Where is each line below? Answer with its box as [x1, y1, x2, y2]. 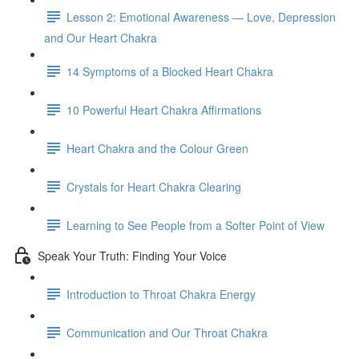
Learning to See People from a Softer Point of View [67, 216, 325, 233]
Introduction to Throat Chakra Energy [67, 285, 256, 302]
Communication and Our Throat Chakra [67, 324, 268, 341]
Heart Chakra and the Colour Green [67, 139, 248, 156]
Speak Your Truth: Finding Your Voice [38, 247, 227, 264]
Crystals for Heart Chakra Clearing [67, 178, 241, 195]
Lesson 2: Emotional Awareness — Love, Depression [67, 8, 336, 25]
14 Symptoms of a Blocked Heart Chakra [67, 63, 273, 79]
